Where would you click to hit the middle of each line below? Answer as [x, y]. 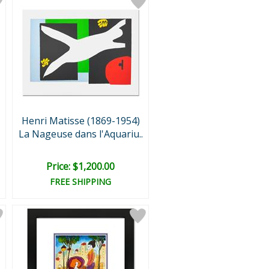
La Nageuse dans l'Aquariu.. [80, 134]
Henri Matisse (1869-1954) [80, 121]
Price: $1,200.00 [80, 166]
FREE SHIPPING [80, 182]
